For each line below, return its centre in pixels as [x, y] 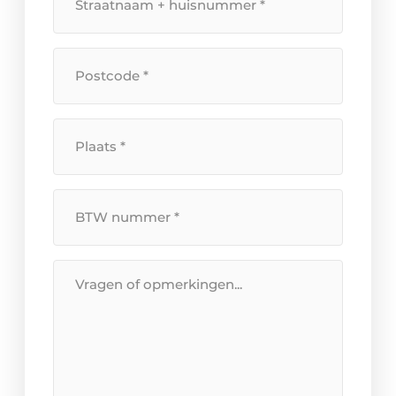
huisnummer [100, 31]
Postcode [87, 58]
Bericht [79, 270]
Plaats [76, 129]
